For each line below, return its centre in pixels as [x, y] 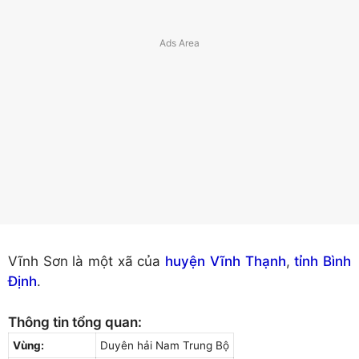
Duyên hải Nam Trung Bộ [165, 345]
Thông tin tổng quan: [75, 322]
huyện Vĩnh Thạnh [226, 262]
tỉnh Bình [323, 262]
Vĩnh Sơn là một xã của [87, 262]
